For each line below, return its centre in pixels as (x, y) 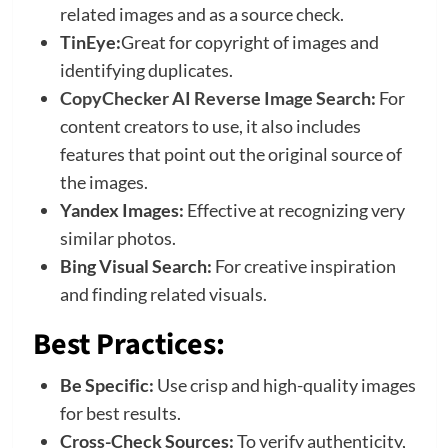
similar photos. (117, 238)
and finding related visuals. (163, 294)
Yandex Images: (121, 210)
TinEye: (90, 42)
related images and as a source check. (201, 14)
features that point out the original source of (230, 154)
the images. (103, 182)
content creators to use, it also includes (210, 126)
